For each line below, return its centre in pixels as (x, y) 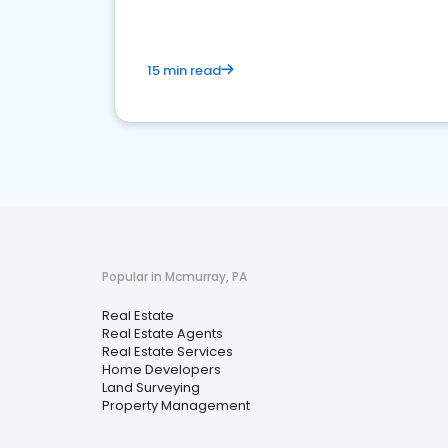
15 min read (184, 70)
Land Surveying (151, 387)
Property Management (176, 405)
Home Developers (161, 369)
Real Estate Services (167, 351)
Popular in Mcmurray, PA (174, 276)
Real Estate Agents (162, 333)
